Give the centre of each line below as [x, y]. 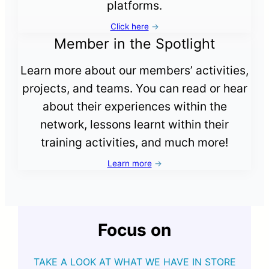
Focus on [134, 230]
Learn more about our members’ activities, [134, 70]
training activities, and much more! [134, 142]
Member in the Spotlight [134, 44]
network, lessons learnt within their [134, 124]
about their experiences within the [134, 106]
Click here [129, 26]
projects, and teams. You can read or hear [134, 88]
